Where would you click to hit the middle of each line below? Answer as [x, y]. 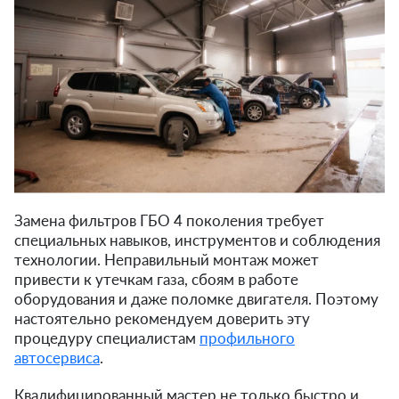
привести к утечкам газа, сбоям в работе [156, 279]
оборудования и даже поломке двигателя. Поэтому [196, 298]
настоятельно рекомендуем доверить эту [162, 318]
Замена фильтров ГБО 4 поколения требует [169, 220]
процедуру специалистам [107, 338]
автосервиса [57, 357]
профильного [247, 338]
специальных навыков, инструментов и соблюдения [197, 240]
